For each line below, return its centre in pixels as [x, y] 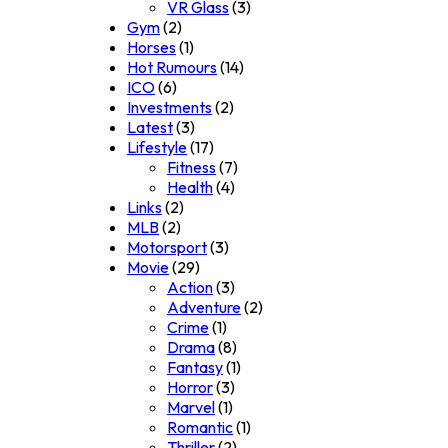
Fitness [191, 167]
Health [190, 187]
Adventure [204, 307]
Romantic [200, 427]
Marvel [191, 407]
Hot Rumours [172, 67]
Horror [190, 387]
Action [190, 287]
